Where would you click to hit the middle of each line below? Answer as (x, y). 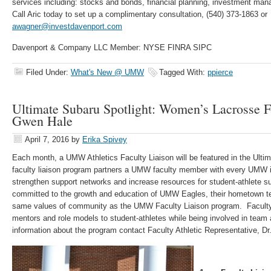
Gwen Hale (42, 121)
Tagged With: (183, 72)
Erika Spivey (105, 139)
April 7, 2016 (47, 139)
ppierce (220, 72)
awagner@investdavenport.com (67, 26)
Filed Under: (48, 72)
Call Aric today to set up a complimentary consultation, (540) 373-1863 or (140, 14)
